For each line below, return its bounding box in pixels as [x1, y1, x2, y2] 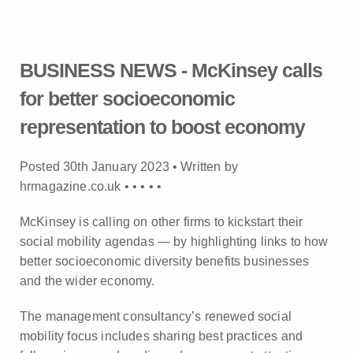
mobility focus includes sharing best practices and [20, 329, 303, 343]
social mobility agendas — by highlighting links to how [20, 235, 329, 248]
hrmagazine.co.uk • [20, 180, 133, 193]
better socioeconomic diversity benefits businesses [20, 255, 310, 268]
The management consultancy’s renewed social [20, 310, 292, 323]
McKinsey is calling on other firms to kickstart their [20, 215, 303, 229]
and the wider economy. [20, 274, 155, 288]
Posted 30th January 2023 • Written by [20, 160, 238, 173]
